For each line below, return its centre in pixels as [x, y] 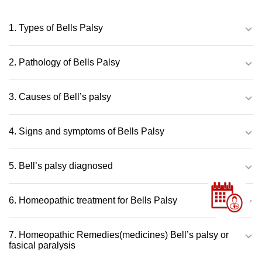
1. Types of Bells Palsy [56, 28]
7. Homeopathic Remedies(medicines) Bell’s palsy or [119, 235]
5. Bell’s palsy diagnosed [61, 166]
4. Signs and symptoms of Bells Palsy [87, 132]
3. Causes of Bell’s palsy [60, 97]
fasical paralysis [42, 246]
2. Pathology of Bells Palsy [64, 63]
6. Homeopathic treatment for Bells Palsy [93, 201]
